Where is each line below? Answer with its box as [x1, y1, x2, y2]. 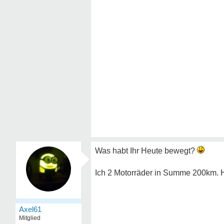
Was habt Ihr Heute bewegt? [95, 146, 197, 155]
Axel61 [19, 205, 41, 213]
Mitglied [19, 214, 40, 221]
